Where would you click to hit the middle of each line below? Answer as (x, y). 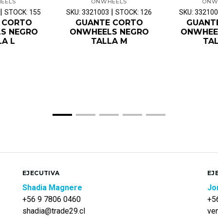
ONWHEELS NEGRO (109, 32)
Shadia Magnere (52, 187)
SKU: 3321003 (88, 12)
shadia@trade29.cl (54, 211)
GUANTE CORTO (109, 22)
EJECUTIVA (41, 173)
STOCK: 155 (23, 12)
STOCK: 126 (134, 12)
